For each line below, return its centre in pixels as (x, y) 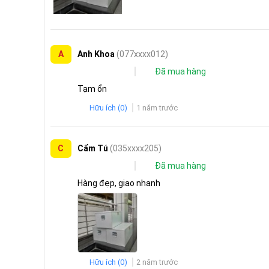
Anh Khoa (97, 54)
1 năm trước (157, 108)
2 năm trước (157, 262)
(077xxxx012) (142, 54)
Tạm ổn (92, 89)
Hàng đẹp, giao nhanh (119, 183)
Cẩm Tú (93, 149)
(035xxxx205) (135, 149)
